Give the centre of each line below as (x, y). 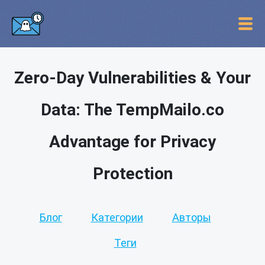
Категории (117, 217)
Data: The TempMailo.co (132, 110)
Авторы (191, 217)
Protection (132, 174)
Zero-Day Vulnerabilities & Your (132, 78)
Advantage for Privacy (132, 142)
